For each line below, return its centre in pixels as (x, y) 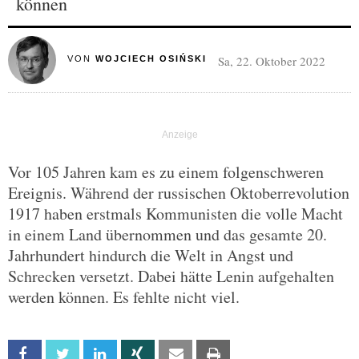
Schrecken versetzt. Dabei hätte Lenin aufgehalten (171, 276)
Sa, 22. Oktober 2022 (271, 61)
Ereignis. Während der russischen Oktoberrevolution (179, 193)
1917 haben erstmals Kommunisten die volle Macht (175, 214)
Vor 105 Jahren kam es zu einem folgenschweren (166, 172)
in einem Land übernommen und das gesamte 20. (167, 234)
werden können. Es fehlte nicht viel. (124, 297)
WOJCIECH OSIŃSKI (151, 58)
